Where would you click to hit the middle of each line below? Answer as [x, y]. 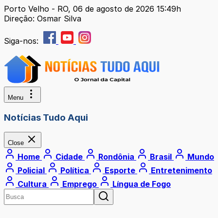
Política [75, 171]
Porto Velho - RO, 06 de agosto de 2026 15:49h [92, 9]
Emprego [80, 184]
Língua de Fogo [141, 184]
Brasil [161, 157]
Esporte [120, 171]
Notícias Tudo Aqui [46, 117]
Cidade [69, 157]
